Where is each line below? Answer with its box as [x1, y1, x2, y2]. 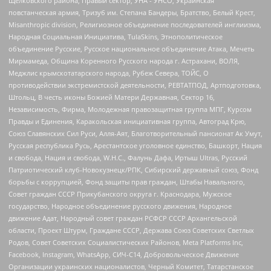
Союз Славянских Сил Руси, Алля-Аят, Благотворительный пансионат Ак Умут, [8, 128, 263, 138]
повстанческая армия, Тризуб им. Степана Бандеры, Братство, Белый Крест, [8, 7, 255, 17]
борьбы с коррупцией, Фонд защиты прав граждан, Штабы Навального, [8, 177, 245, 186]
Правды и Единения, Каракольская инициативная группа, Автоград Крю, [8, 116, 246, 126]
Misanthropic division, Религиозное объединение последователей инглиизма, [8, 19, 261, 29]
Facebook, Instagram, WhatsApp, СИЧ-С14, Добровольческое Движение [8, 249, 239, 259]
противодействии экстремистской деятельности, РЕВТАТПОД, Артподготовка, [8, 80, 261, 90]
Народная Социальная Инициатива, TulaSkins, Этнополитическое [8, 31, 223, 41]
